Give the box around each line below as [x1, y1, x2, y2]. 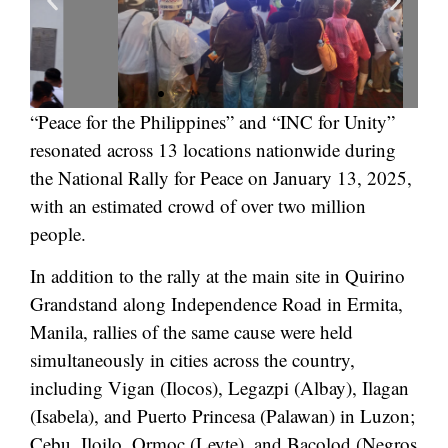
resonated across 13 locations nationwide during [30, 136, 396, 162]
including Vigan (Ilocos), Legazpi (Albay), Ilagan [30, 374, 409, 400]
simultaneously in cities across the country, [30, 346, 355, 372]
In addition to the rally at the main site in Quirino [30, 262, 405, 288]
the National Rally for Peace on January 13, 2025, [30, 164, 412, 190]
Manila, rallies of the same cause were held [30, 318, 353, 344]
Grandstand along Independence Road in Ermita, [30, 290, 403, 316]
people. [30, 220, 86, 246]
